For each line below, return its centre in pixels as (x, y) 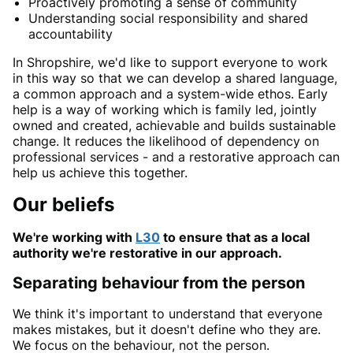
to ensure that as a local (235, 238)
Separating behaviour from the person (159, 283)
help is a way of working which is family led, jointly (165, 110)
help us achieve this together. (100, 173)
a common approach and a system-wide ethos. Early (170, 94)
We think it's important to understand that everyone (167, 314)
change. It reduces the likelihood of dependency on (166, 141)
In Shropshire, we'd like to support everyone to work (170, 63)
